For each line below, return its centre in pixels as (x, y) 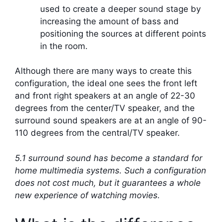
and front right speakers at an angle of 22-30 (105, 96)
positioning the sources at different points (123, 33)
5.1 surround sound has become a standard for (109, 158)
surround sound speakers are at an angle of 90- (111, 121)
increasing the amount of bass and (110, 21)
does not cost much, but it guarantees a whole (108, 183)
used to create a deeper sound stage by (120, 9)
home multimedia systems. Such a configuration (111, 170)
